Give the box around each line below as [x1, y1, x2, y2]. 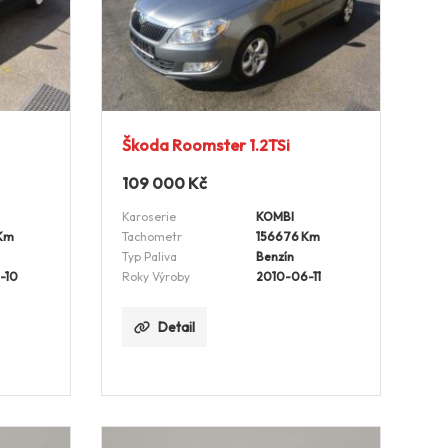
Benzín [255, 248, 294, 264]
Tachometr [121, 228, 182, 244]
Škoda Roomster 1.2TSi [121, 134, 290, 155]
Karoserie [121, 208, 176, 224]
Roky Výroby [121, 268, 190, 284]
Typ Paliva [121, 248, 177, 264]
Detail [157, 318, 195, 335]
